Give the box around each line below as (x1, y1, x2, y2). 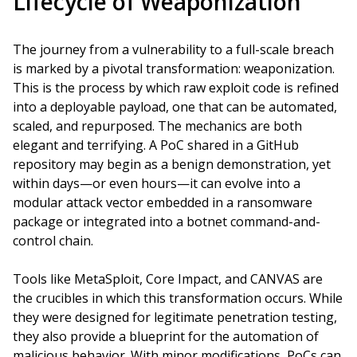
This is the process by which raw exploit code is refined (13, 79, 339, 96)
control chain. (13, 232, 93, 249)
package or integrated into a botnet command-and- (13, 213, 320, 230)
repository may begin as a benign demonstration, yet (13, 155, 331, 173)
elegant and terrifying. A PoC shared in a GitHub (13, 136, 299, 154)
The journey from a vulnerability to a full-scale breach (13, 41, 334, 58)
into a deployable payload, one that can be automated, (13, 98, 337, 116)
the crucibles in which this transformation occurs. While (13, 289, 343, 307)
